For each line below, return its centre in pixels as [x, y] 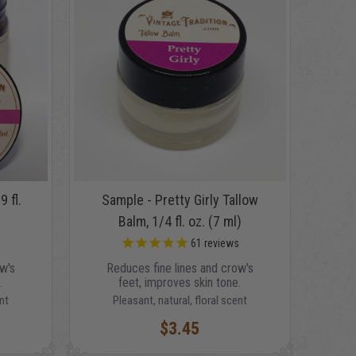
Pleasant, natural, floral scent [180, 301]
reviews [220, 244]
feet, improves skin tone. [180, 283]
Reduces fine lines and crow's [180, 269]
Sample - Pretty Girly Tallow [180, 200]
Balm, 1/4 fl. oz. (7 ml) [180, 222]
